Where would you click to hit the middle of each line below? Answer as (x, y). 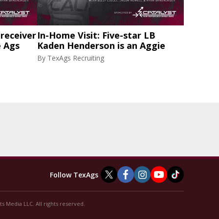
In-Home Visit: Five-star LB (96, 35)
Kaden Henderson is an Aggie (101, 45)
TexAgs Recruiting (76, 58)
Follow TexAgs (74, 175)
